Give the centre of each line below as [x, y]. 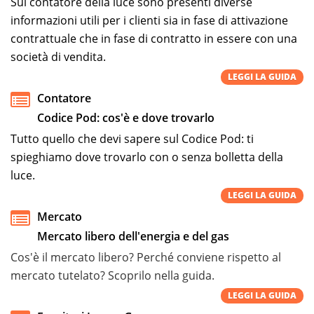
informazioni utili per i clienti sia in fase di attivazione [149, 20]
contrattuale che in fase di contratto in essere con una [154, 38]
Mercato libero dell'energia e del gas [133, 236]
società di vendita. [58, 56]
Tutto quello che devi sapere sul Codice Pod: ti [132, 138]
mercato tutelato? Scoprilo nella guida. [112, 275]
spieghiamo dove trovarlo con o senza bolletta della [147, 157]
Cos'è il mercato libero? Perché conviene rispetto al [146, 257]
